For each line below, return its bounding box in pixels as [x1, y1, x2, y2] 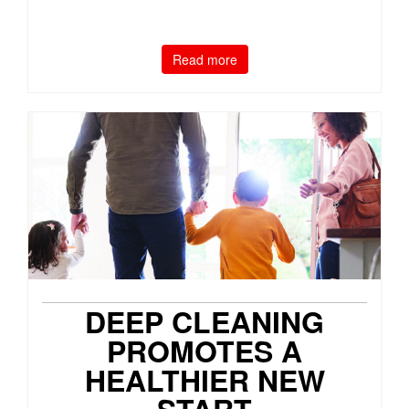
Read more [172, 50, 237, 69]
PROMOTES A [107, 329, 302, 372]
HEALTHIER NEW [84, 358, 325, 401]
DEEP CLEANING [85, 299, 324, 342]
